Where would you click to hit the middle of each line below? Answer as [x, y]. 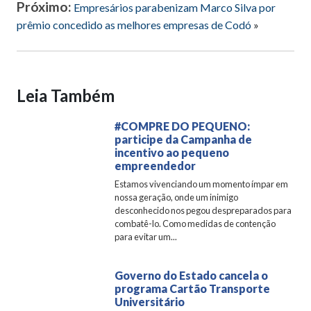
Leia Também [66, 96]
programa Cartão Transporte [193, 289]
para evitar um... [146, 237]
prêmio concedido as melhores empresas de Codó [134, 25]
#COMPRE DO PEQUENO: [183, 126]
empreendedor [155, 166]
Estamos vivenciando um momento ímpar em [202, 184]
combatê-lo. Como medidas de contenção [195, 224]
